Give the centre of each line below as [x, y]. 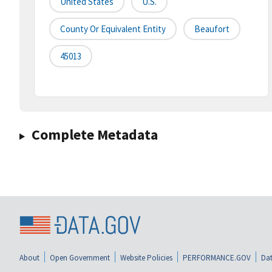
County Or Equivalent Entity [113, 29]
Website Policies [146, 257]
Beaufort [212, 29]
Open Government [80, 257]
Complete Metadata [94, 135]
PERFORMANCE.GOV [217, 257]
